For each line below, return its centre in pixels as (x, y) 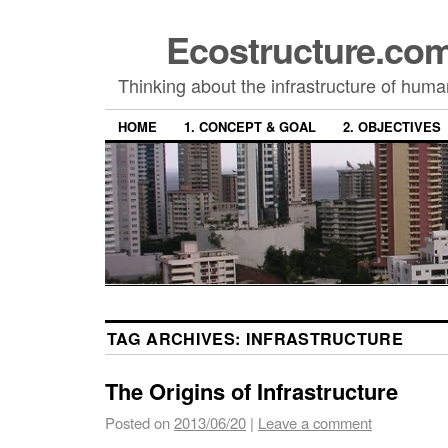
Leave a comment (315, 422)
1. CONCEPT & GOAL (250, 127)
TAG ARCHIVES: (176, 338)
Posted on (137, 422)
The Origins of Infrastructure (251, 390)
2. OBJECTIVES (392, 127)
